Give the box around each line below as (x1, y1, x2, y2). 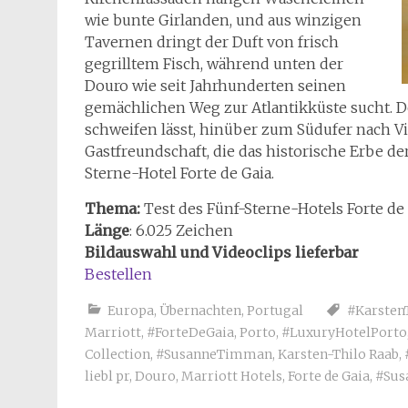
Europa (107, 302, 154, 319)
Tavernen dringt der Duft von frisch (85, 33, 339, 51)
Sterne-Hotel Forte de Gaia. (85, 164, 274, 182)
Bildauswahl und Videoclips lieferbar (85, 243, 359, 261)
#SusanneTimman (156, 346, 272, 362)
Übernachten (159, 302, 241, 319)
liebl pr (85, 368, 129, 384)
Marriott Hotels (181, 368, 282, 384)
